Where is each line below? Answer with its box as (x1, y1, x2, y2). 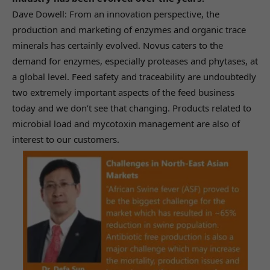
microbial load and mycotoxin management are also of (12, 117, 240, 130)
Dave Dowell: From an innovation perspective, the (12, 7, 219, 20)
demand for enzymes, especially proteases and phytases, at (12, 54, 258, 67)
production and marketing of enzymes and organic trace (12, 23, 246, 36)
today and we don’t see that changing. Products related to (12, 101, 251, 114)
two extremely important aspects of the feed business (12, 86, 234, 98)
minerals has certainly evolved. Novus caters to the (12, 39, 223, 51)
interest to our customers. (12, 133, 119, 145)
